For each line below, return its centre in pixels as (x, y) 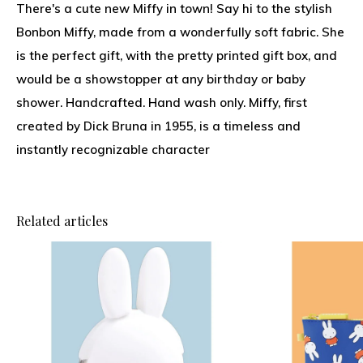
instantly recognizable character (113, 149)
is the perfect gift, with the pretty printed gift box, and (177, 56)
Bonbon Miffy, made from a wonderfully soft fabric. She (180, 32)
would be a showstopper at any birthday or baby (161, 79)
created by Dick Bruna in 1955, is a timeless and (158, 126)
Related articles (62, 221)
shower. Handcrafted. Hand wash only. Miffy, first (162, 102)
